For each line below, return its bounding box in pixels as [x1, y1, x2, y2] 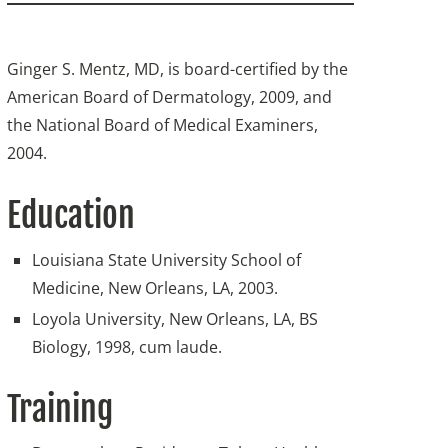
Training [7, 388, 114, 431]
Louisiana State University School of [32, 248, 302, 271]
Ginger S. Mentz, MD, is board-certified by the [7, 58, 349, 80]
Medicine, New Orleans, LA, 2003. [32, 276, 279, 299]
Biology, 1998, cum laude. [32, 335, 223, 358]
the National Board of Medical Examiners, [7, 114, 319, 136]
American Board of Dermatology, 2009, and [7, 86, 333, 108]
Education [7, 194, 136, 237]
